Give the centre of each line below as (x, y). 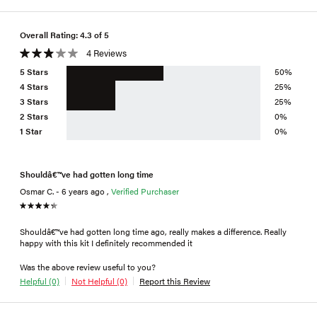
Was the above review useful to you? (88, 266)
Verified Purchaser (145, 191)
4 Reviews (106, 52)
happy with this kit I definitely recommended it (106, 242)
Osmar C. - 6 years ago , (65, 191)
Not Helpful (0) (99, 281)
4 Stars (34, 86)
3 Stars (34, 101)
